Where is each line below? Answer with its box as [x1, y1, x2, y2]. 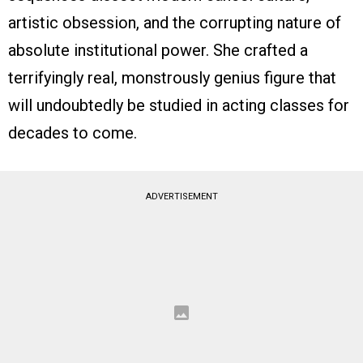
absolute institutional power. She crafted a [8, 41, 308, 61]
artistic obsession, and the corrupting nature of [8, 13, 341, 33]
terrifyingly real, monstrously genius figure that [8, 68, 336, 88]
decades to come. [8, 123, 137, 143]
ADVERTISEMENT [145, 191, 218, 203]
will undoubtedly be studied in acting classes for [8, 96, 349, 116]
